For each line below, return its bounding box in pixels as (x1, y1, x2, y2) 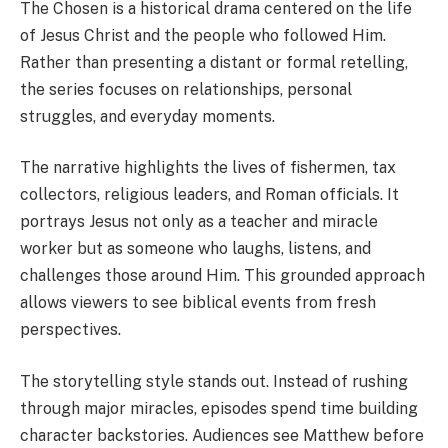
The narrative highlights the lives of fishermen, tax (20, 158, 396, 178)
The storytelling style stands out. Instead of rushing (20, 371, 408, 391)
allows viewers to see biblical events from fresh (20, 293, 376, 313)
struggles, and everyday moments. (20, 106, 275, 126)
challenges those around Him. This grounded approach (20, 266, 425, 286)
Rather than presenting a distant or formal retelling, (20, 52, 408, 72)
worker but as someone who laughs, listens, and (20, 239, 371, 259)
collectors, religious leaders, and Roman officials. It (20, 185, 399, 205)
